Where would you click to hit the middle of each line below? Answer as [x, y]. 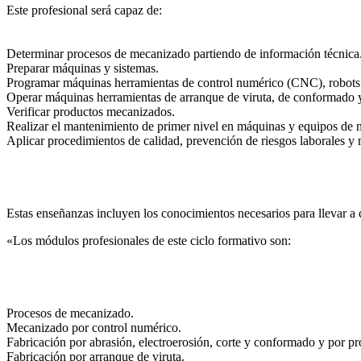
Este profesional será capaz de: [84, 10]
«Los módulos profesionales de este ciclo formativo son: [149, 241]
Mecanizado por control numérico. [94, 328]
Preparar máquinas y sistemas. [83, 68]
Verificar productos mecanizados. [91, 112]
